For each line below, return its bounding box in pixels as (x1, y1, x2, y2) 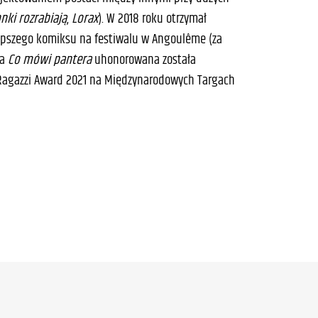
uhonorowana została (92, 50, 197, 71)
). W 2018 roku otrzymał (98, 9, 207, 30)
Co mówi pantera (8, 50, 92, 71)
